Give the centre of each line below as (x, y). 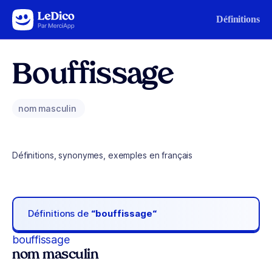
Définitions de (60, 214)
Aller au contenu (46, 17)
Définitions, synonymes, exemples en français (103, 155)
